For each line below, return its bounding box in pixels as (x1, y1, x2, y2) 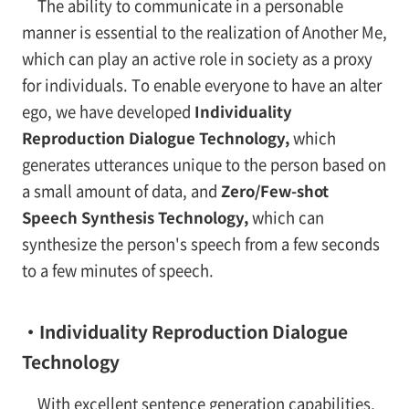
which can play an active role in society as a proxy (21, 47, 372, 69)
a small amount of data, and (21, 179, 221, 202)
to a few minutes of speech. (21, 258, 214, 281)
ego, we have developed (21, 100, 194, 122)
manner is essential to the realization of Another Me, (21, 20, 387, 43)
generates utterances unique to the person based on (21, 152, 386, 175)
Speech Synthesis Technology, (21, 205, 248, 228)
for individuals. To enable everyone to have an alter (21, 73, 382, 96)
